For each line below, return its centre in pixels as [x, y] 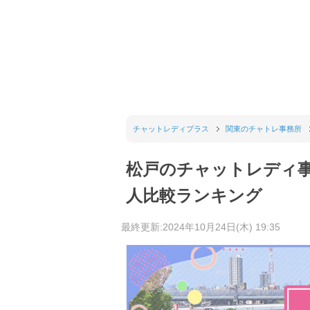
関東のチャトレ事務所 [263, 128]
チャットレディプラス [171, 128]
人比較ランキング [194, 195]
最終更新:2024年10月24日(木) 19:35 [201, 227]
